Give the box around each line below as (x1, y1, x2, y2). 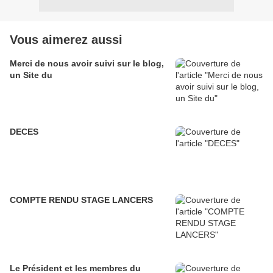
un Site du (10, 70, 52, 80)
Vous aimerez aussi (10, 33, 122, 47)
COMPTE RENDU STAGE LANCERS (10, 195, 153, 205)
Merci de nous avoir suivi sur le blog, (10, 58, 164, 69)
